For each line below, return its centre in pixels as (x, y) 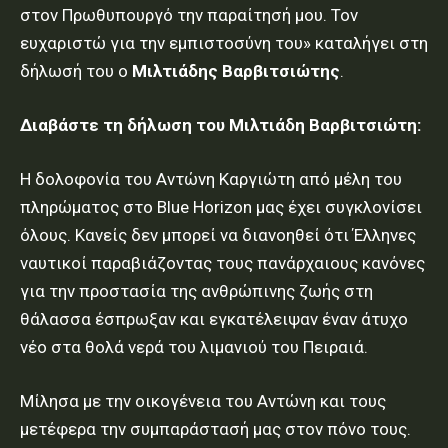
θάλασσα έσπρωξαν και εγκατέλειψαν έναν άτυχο (214, 319)
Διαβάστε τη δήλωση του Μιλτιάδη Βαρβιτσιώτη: (220, 125)
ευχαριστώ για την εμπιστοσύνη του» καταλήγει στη (224, 43)
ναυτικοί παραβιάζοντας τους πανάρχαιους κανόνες (222, 263)
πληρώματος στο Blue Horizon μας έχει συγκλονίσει (221, 207)
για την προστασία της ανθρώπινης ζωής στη (196, 291)
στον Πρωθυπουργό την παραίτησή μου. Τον (189, 15)
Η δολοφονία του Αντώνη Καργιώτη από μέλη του (211, 179)
